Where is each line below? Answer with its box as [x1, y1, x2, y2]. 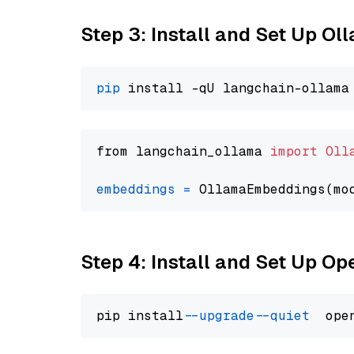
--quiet [262, 307, 310, 324]
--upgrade [191, 307, 254, 324]
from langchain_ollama [96, 143, 270, 160]
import [270, 143, 318, 160]
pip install [96, 307, 191, 324]
